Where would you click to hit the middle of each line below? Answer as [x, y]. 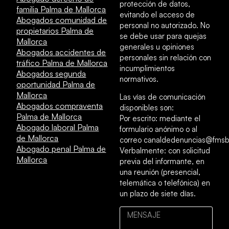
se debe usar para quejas [163, 36]
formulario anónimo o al [158, 129]
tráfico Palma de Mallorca [62, 63]
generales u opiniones [157, 47]
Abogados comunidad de [62, 20]
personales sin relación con [165, 57]
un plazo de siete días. [158, 194]
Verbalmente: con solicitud [165, 151]
